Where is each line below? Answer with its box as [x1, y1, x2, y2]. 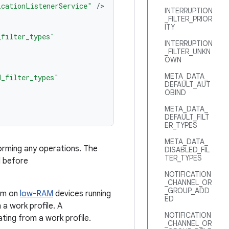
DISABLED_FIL [165, 145, 210, 154]
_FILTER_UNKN [165, 47, 211, 56]
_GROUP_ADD [165, 186, 210, 195]
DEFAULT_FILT [165, 112, 210, 122]
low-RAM [20, 189, 53, 199]
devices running [53, 189, 111, 199]
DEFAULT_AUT [165, 80, 211, 89]
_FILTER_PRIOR [165, 14, 212, 24]
